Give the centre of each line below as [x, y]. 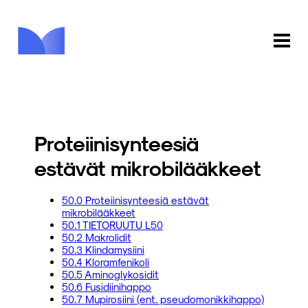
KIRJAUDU [209, 260]
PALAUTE [245, 221]
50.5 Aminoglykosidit [110, 275]
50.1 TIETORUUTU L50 [112, 225]
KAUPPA [248, 126]
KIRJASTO [244, 157]
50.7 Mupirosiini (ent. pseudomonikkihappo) [163, 299]
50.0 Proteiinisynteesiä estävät [135, 200]
